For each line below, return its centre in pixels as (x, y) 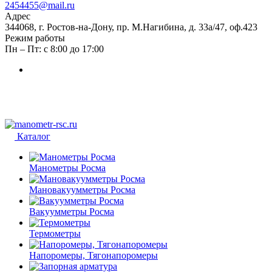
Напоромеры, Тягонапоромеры (93, 255)
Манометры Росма (67, 168)
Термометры (55, 233)
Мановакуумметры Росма (82, 190)
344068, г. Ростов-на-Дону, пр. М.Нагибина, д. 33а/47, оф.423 (131, 27)
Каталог (34, 136)
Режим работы (35, 38)
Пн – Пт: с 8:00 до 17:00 (54, 49)
